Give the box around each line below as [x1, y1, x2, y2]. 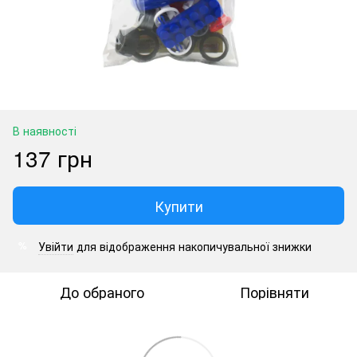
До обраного [60, 280, 144, 302]
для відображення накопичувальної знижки [73, 237, 312, 254]
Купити [154, 194, 203, 216]
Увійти [38, 237, 73, 254]
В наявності [13, 122, 76, 139]
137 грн [13, 141, 92, 174]
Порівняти [239, 280, 309, 302]
